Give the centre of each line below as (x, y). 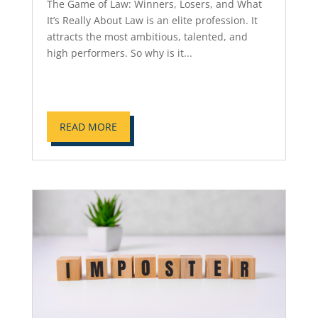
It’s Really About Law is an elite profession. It (152, 20)
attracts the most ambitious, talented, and (147, 36)
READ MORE (88, 126)
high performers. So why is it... (119, 53)
